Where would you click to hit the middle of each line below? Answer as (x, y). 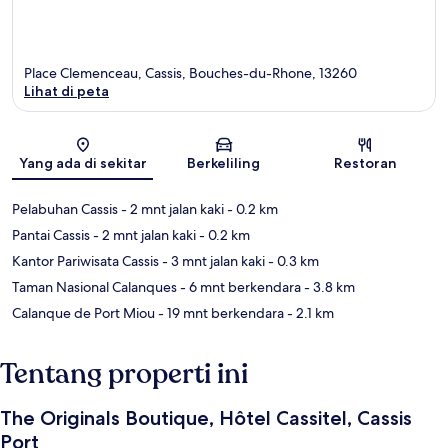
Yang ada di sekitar (82, 163)
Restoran (365, 163)
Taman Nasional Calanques (94, 287)
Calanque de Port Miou (83, 313)
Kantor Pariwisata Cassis (85, 261)
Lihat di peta (66, 91)
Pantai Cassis (51, 235)
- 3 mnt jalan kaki (212, 261)
